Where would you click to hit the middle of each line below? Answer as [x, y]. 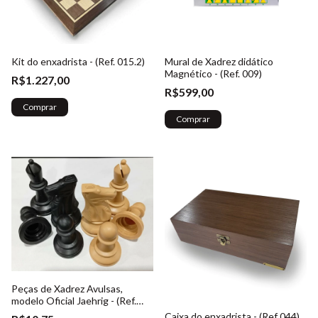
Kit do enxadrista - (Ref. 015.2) [78, 61]
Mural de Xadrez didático [219, 61]
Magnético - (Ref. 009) [213, 73]
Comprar [193, 119]
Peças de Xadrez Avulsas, [67, 289]
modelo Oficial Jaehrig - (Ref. [74, 301]
